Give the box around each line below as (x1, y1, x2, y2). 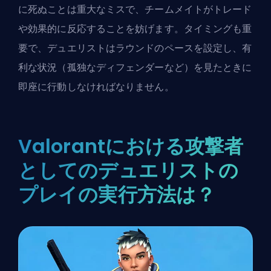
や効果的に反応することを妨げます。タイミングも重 (18, 22, 252, 36)
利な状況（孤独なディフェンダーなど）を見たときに (18, 60, 252, 75)
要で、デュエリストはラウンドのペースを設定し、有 (18, 41, 252, 56)
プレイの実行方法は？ (18, 181, 215, 209)
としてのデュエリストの (18, 157, 239, 184)
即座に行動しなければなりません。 (18, 80, 174, 94)
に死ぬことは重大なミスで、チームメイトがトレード (18, 2, 252, 17)
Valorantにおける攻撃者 (18, 132, 244, 160)
